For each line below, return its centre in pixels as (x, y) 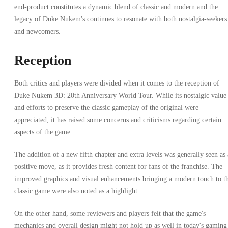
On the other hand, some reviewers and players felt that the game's (110, 214)
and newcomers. (37, 32)
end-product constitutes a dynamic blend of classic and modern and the (116, 7)
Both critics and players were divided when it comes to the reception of (117, 83)
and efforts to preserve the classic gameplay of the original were (106, 108)
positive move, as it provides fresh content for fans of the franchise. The (118, 167)
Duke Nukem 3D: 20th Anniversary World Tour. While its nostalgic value (120, 96)
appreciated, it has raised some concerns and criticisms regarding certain (118, 120)
